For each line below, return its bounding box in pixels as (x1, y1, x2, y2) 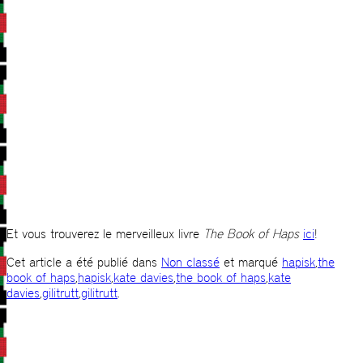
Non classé (161, 254, 220, 271)
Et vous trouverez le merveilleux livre (6, 226, 203, 242)
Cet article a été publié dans (6, 254, 161, 271)
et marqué (220, 254, 282, 271)
